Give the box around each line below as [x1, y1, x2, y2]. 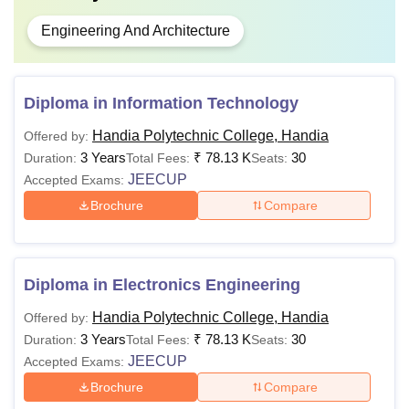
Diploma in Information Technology [24, 94, 299, 112]
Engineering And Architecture [41, 23, 230, 38]
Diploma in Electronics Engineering [24, 276, 300, 294]
